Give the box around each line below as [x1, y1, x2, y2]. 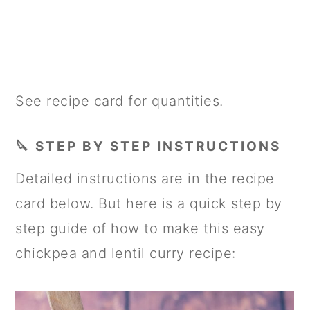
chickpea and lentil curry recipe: [15, 244, 236, 262]
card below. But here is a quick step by [15, 194, 282, 212]
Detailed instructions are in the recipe [15, 170, 275, 187]
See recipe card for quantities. [15, 92, 224, 109]
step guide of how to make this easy [15, 219, 265, 237]
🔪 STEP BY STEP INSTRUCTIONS [15, 138, 282, 154]
